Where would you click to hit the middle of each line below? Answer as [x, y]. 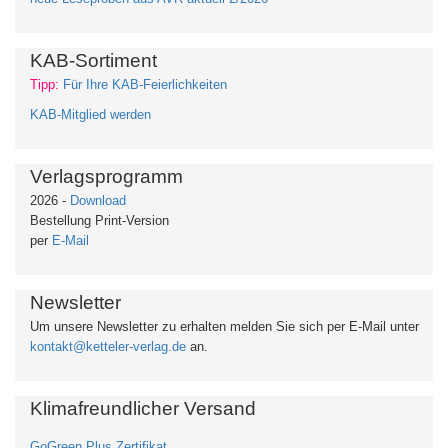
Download [98, 200]
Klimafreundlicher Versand [143, 408]
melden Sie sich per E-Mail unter [324, 326]
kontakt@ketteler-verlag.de [108, 346]
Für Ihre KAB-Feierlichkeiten [145, 84]
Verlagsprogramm [106, 176]
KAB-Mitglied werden [90, 114]
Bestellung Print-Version [99, 220]
